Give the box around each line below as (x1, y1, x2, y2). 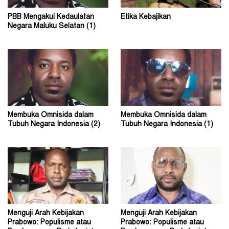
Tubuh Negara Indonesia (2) (8, 121, 100, 129)
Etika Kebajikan (121, 14, 171, 21)
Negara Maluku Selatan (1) (8, 23, 96, 31)
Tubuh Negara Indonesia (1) (121, 121, 213, 129)
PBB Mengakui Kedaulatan (8, 14, 94, 21)
